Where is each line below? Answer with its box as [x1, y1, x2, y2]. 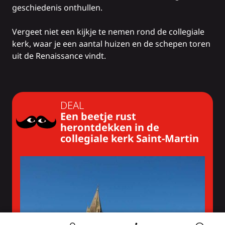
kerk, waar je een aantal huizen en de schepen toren [12, 38, 210, 49]
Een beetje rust [60, 109, 136, 123]
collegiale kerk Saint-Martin [60, 132, 199, 145]
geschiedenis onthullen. [12, 2, 102, 13]
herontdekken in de [60, 121, 159, 134]
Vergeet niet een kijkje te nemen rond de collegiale [12, 26, 204, 37]
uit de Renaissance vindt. [12, 50, 106, 61]
